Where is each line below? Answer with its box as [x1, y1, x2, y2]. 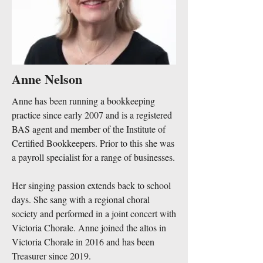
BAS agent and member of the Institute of [12, 123, 166, 135]
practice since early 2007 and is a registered [12, 109, 172, 121]
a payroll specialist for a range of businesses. [12, 151, 175, 163]
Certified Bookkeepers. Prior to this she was [12, 137, 174, 149]
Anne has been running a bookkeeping [12, 95, 155, 107]
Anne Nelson [12, 69, 82, 89]
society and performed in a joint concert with [12, 207, 176, 220]
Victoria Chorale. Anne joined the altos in [12, 221, 166, 234]
